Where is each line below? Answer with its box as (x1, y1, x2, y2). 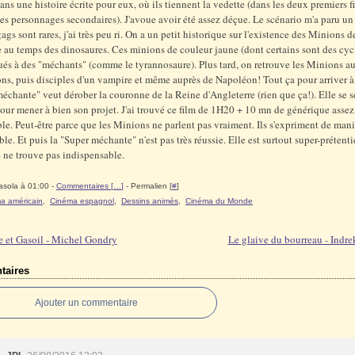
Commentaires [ (56, 181, 113, 190)
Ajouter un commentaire (35, 297, 138, 308)
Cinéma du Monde (185, 197, 253, 205)
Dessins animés (121, 197, 178, 205)
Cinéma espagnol (50, 197, 114, 205)
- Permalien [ (124, 181, 172, 190)
